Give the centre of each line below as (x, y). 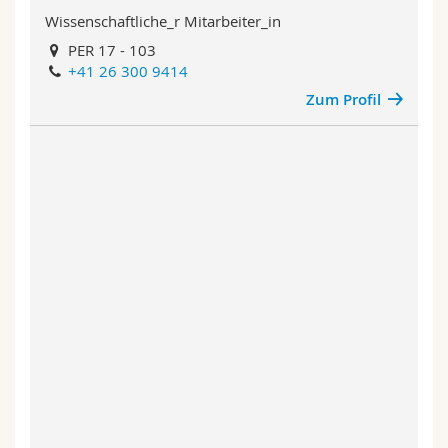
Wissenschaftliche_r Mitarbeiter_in (163, 21)
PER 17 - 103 (110, 49)
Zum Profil (343, 99)
